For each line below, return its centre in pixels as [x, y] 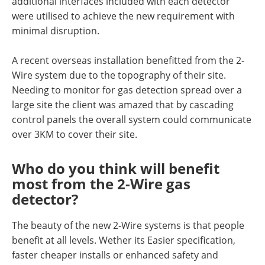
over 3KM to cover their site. [77, 134]
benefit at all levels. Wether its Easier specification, [124, 240]
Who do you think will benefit [116, 169]
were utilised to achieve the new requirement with [123, 16]
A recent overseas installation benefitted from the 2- [128, 60]
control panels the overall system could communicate [132, 119]
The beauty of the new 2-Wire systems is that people [128, 225]
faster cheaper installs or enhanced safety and [115, 255]
